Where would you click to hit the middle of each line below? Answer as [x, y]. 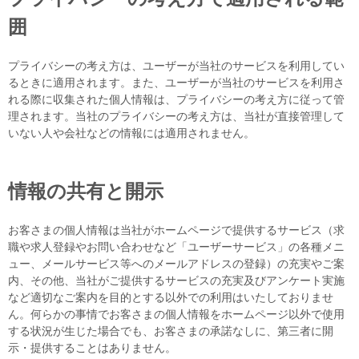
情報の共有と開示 [86, 191]
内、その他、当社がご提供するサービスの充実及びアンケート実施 [176, 280]
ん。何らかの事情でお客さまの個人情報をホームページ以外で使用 [176, 314]
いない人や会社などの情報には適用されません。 [131, 133]
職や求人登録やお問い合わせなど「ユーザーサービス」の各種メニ [176, 246]
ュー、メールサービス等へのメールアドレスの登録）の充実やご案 [176, 263]
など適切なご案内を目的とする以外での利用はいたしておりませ [171, 297]
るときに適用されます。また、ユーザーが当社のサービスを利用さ [176, 83]
